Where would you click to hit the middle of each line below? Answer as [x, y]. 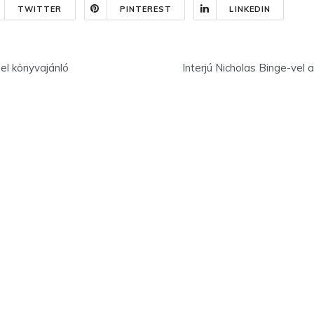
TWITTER [40, 9]
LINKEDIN [250, 9]
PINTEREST [146, 9]
